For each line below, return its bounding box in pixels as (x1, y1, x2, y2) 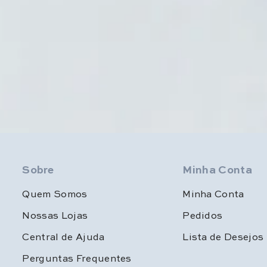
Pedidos (182, 207, 223, 222)
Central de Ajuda (22, 229, 105, 243)
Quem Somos (22, 186, 88, 200)
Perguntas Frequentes (22, 250, 132, 265)
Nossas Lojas (22, 207, 88, 222)
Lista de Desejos (182, 229, 264, 243)
